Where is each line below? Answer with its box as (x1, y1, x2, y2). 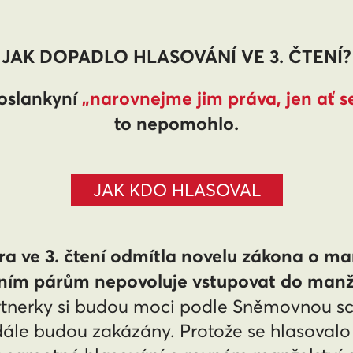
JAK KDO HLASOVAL (92, 178, 261, 201)
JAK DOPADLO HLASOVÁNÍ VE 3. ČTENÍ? (2, 44, 351, 68)
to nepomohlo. (114, 111, 239, 135)
